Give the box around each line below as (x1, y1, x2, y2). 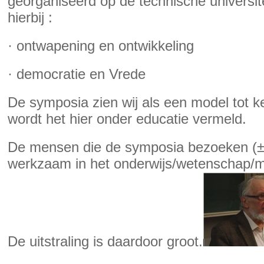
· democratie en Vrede (8, 66, 146, 82)
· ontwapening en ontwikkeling (8, 38, 194, 54)
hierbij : (8, 9, 52, 25)
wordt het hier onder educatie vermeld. (8, 111, 246, 127)
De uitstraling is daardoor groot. (8, 233, 203, 249)
